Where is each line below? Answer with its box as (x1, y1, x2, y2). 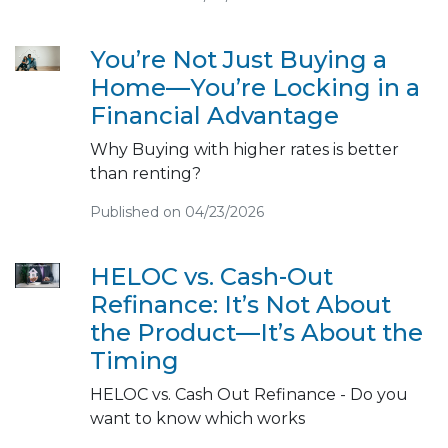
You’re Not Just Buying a (89, 44, 387, 74)
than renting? (89, 163, 201, 183)
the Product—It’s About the (89, 317, 423, 347)
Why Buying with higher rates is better (89, 139, 399, 159)
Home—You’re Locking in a (89, 72, 420, 102)
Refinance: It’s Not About (89, 289, 391, 319)
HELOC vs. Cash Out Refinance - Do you (89, 384, 408, 404)
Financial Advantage (89, 100, 339, 130)
